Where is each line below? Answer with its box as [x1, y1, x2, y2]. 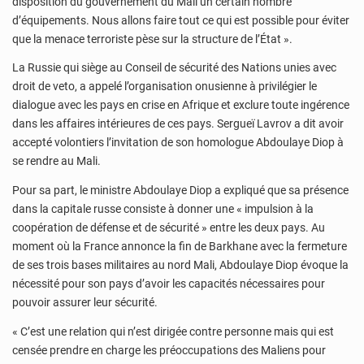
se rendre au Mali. [12, 154, 101, 168]
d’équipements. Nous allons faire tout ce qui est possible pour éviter [12, 13, 349, 27]
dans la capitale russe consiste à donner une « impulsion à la [12, 201, 314, 215]
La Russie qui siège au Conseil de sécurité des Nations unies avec [12, 61, 336, 75]
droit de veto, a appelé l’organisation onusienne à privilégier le [12, 80, 317, 93]
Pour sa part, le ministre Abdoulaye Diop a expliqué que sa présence [12, 183, 349, 197]
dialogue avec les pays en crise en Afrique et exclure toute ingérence [12, 98, 349, 112]
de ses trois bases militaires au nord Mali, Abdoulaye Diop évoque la [12, 258, 349, 271]
